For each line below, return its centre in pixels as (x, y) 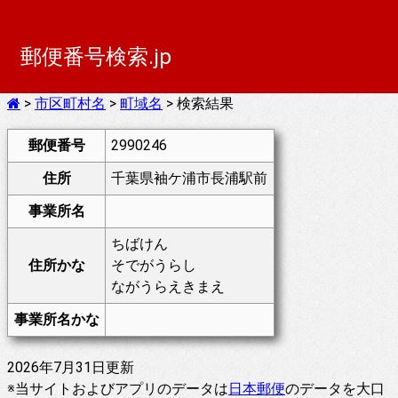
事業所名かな (56, 319)
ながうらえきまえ (168, 287)
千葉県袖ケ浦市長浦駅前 (190, 178)
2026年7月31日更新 (71, 367)
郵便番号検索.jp (96, 57)
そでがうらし (154, 265)
